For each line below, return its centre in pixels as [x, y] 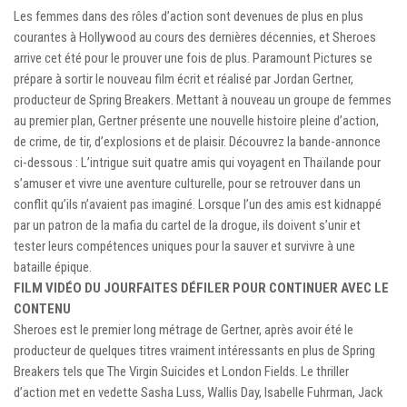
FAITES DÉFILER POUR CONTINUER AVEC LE [263, 288]
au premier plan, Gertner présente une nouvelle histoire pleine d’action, [196, 120]
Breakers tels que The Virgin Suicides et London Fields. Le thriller [181, 371]
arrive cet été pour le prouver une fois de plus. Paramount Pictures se [193, 58]
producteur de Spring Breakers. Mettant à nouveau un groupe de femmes [203, 99]
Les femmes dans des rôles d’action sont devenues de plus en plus [189, 16]
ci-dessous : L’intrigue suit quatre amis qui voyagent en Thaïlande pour [197, 162]
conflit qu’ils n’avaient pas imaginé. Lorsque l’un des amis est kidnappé [198, 204]
